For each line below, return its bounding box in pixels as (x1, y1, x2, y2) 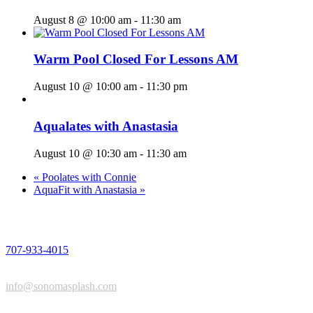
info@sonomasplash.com (6, 279, 117, 292)
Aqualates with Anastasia (34, 118, 178, 133)
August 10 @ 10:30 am (34, 147, 137, 159)
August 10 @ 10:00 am (34, 80, 137, 93)
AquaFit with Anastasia (34, 183, 140, 196)
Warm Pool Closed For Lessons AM (34, 52, 238, 67)
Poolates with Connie (39, 170, 136, 183)
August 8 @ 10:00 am (34, 13, 131, 26)
